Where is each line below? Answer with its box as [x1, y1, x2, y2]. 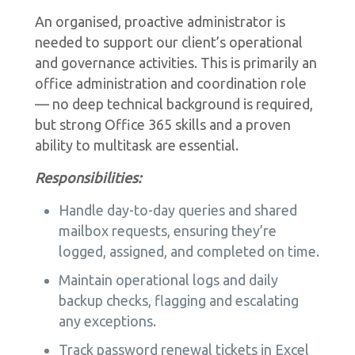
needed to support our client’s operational [34, 34, 303, 50]
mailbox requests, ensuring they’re [58, 223, 277, 239]
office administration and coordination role [34, 75, 307, 91]
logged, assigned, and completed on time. [58, 243, 319, 259]
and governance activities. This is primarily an [34, 55, 317, 71]
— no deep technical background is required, [34, 96, 313, 112]
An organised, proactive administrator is [34, 13, 285, 29]
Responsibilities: [34, 170, 144, 185]
